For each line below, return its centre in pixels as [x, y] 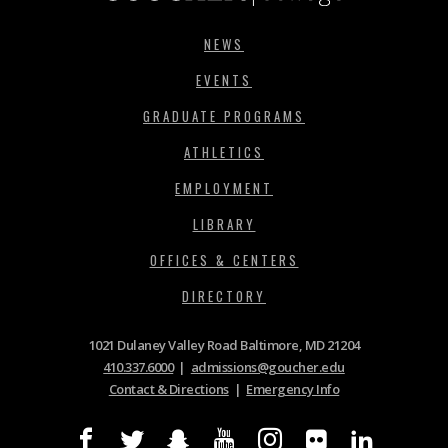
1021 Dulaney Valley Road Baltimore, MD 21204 [224, 344]
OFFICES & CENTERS [224, 259]
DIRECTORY [224, 295]
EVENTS [224, 79]
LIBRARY [224, 223]
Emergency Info [293, 388]
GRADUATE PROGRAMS [224, 115]
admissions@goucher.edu [267, 366]
